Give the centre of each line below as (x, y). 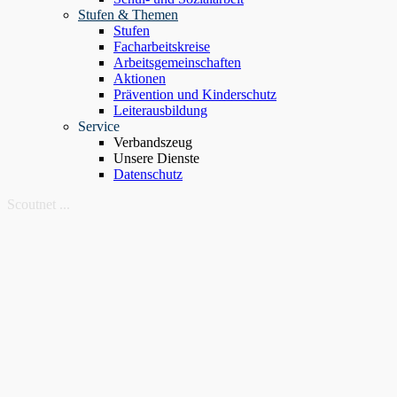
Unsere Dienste (156, 158)
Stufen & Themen (128, 15)
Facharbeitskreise (162, 47)
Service (99, 126)
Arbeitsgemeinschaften (177, 62)
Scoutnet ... (39, 204)
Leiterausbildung (160, 110)
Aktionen (140, 78)
